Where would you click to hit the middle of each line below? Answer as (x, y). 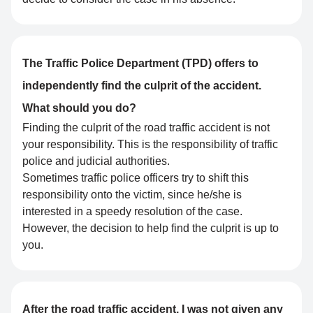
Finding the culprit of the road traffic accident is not (146, 128)
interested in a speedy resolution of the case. (132, 212)
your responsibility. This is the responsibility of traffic (150, 145)
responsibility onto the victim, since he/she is (132, 195)
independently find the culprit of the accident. (142, 86)
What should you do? (79, 108)
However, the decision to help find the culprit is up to (151, 228)
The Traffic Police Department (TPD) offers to (140, 64)
